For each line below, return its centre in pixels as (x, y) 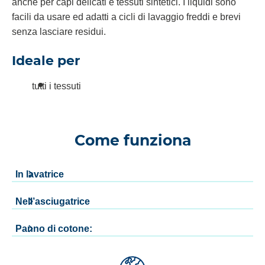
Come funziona (132, 140)
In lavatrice (40, 174)
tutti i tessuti (56, 86)
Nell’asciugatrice (53, 201)
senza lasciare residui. (59, 32)
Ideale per (46, 61)
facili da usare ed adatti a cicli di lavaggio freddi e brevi (126, 17)
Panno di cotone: (54, 229)
